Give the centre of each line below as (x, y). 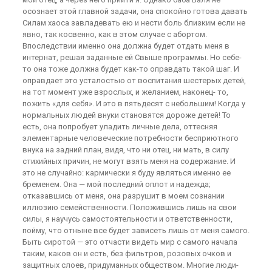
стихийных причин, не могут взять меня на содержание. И (129, 161)
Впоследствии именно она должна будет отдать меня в (126, 46)
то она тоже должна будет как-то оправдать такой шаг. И (131, 69)
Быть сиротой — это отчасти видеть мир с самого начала (130, 242)
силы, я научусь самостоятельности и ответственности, (127, 219)
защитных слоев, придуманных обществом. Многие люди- (130, 265)
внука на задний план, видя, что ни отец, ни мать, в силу (125, 150)
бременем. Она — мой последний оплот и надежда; (116, 184)
